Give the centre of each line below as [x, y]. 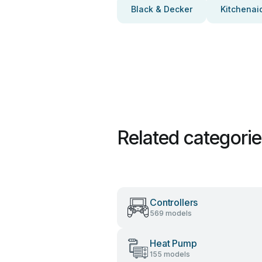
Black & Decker [162, 9]
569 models [171, 213]
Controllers [174, 202]
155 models [170, 254]
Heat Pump [173, 243]
